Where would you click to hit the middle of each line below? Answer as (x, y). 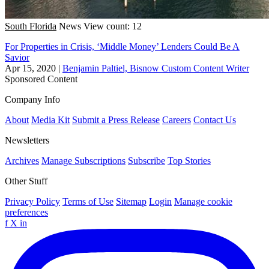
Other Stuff (26, 181)
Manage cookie (203, 201)
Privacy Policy (32, 201)
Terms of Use (88, 201)
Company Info (32, 99)
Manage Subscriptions (83, 160)
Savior (17, 57)
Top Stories (189, 160)
